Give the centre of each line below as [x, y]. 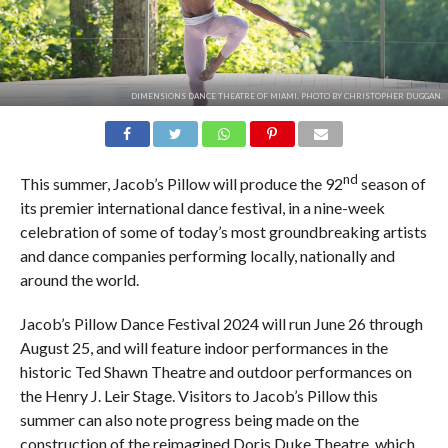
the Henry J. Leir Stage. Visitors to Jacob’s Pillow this [198, 395]
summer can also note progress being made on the [189, 419]
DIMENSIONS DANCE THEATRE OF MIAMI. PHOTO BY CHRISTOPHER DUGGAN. [286, 95]
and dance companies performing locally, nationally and [207, 255]
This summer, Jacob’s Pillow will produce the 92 [181, 183]
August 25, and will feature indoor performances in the [203, 347]
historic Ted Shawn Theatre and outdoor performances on [215, 371]
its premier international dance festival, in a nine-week [202, 207]
